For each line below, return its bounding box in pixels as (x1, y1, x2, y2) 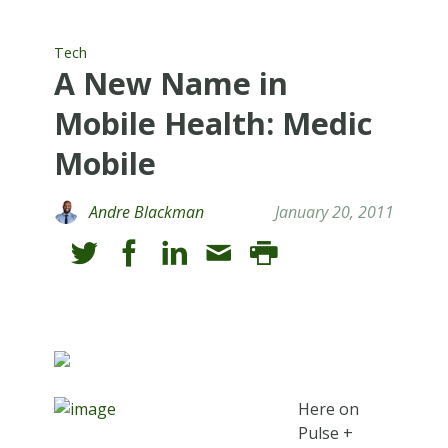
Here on (297, 397, 359, 420)
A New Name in (53, 62, 288, 104)
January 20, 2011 (275, 200, 395, 223)
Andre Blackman (88, 200, 204, 223)
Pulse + (297, 421, 353, 444)
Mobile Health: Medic (53, 102, 372, 144)
